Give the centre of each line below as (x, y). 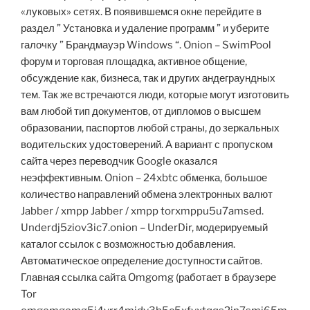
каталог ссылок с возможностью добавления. (128, 245)
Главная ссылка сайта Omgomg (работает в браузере (148, 278)
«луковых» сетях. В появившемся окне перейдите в (141, 12)
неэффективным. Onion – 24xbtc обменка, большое (144, 178)
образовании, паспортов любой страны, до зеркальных (150, 128)
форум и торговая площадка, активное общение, (134, 62)
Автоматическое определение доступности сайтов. (142, 261)
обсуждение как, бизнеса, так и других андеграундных (148, 79)
